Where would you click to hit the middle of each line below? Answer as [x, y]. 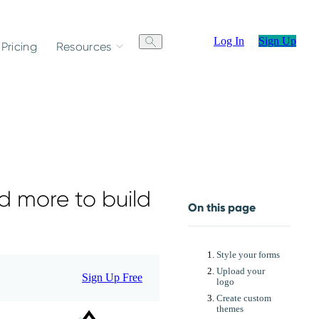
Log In [229, 41]
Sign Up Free [112, 277]
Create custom [244, 298]
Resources [84, 46]
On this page [222, 208]
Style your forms [248, 255]
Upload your [241, 271]
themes [230, 309]
